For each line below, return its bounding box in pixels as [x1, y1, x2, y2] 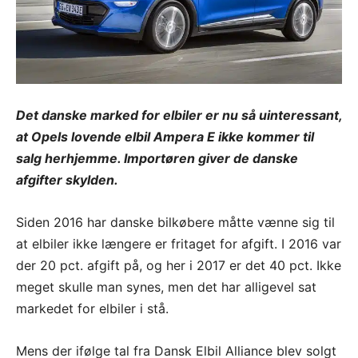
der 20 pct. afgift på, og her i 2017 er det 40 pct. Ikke [16, 257, 341, 273]
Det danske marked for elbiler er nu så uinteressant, [16, 106, 342, 123]
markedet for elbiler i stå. [16, 300, 169, 316]
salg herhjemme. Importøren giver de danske [16, 149, 298, 166]
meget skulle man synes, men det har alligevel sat [16, 278, 316, 295]
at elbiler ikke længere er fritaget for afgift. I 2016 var [16, 235, 341, 252]
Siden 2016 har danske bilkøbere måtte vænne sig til [16, 213, 335, 230]
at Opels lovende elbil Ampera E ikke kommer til [16, 128, 314, 145]
